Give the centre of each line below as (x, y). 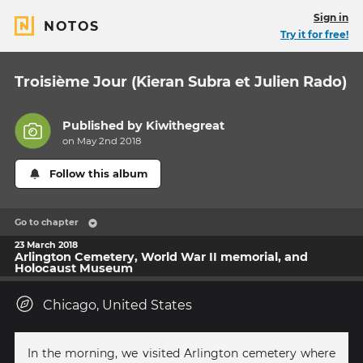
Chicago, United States (117, 305)
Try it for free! (314, 34)
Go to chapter (47, 222)
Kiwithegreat (186, 126)
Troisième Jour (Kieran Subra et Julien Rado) (181, 82)
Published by (105, 126)
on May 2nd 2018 (102, 141)
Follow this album (99, 174)
